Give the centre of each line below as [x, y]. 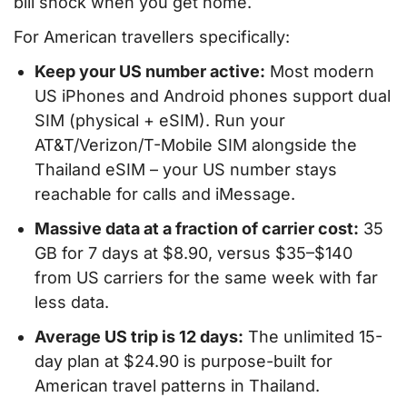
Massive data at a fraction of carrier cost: [197, 228]
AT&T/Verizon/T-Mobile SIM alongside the [196, 145]
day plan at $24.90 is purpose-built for [184, 361]
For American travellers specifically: [152, 37]
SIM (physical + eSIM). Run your [160, 121]
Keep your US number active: [150, 72]
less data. [72, 302]
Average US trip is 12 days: [139, 336]
